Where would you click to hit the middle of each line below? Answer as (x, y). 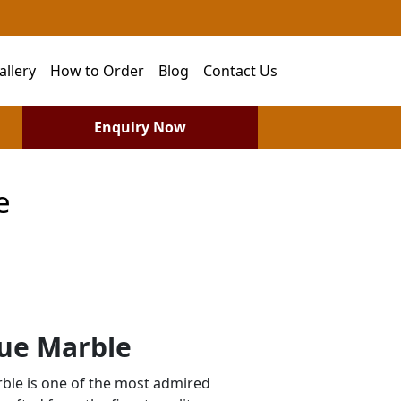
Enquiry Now (140, 127)
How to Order (97, 70)
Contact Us (240, 70)
